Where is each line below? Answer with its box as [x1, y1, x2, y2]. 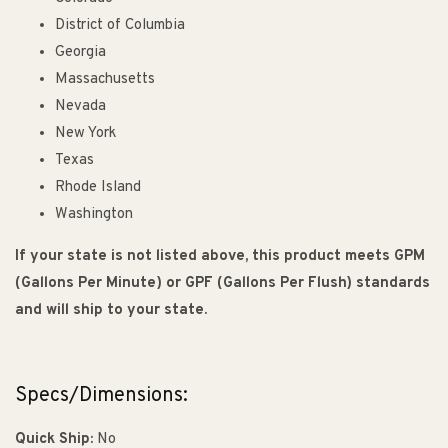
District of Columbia [55, 16, 185, 36]
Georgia [55, 43, 106, 63]
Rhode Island [55, 178, 141, 198]
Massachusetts [55, 70, 155, 90]
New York [55, 124, 116, 144]
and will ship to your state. [15, 301, 207, 321]
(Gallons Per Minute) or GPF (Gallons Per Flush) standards [15, 274, 430, 294]
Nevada [55, 97, 106, 117]
